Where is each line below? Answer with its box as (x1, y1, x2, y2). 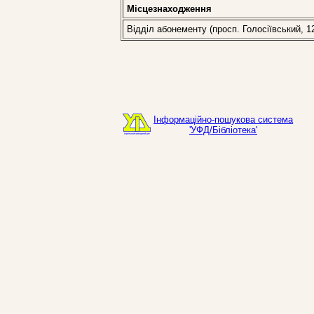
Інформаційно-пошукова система (153, 114, 293, 125)
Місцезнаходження (127, 4, 212, 14)
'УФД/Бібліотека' (189, 125, 257, 135)
